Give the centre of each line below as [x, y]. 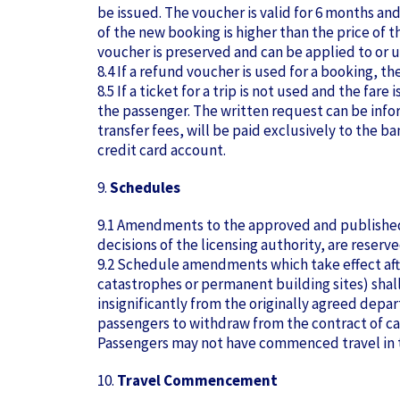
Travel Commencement [197, 380]
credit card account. [162, 150]
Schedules [145, 187]
